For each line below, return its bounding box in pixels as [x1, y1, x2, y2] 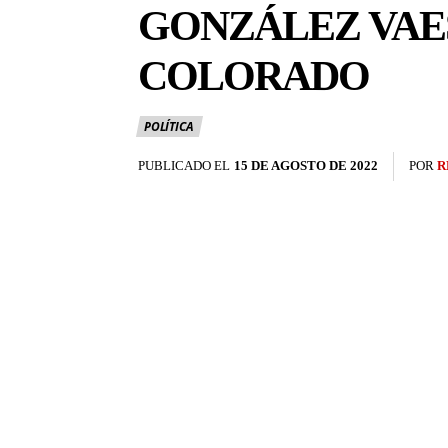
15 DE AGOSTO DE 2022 [234, 158, 378, 174]
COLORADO [138, 53, 369, 100]
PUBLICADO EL [138, 158, 230, 174]
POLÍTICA [144, 118, 194, 136]
